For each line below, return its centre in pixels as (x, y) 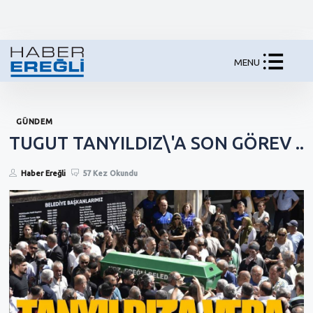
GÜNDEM (35, 122)
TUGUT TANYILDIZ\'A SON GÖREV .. (156, 143)
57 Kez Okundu (110, 173)
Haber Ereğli (43, 173)
